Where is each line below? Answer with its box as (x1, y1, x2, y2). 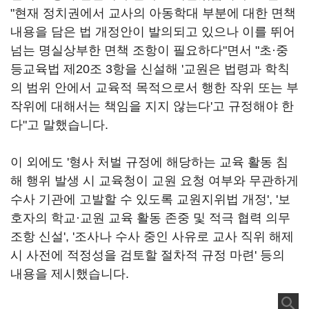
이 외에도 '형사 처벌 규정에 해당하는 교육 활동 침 (10, 155, 288, 169)
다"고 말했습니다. (10, 118, 108, 132)
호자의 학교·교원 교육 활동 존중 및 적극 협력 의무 (10, 211, 290, 225)
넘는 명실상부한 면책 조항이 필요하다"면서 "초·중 (10, 43, 288, 57)
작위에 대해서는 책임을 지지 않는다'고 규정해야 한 (10, 99, 294, 113)
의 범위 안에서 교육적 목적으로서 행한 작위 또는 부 (10, 81, 299, 94)
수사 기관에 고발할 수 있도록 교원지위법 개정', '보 (10, 192, 290, 206)
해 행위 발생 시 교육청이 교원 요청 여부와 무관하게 (10, 174, 299, 188)
